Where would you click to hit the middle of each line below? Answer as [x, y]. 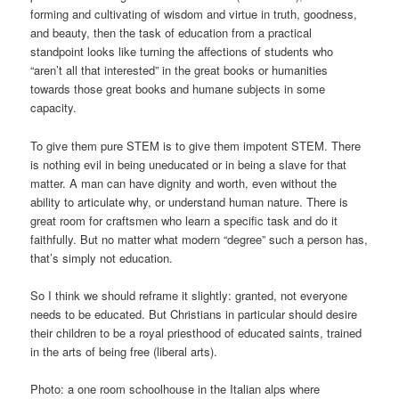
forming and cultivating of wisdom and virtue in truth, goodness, [194, 14]
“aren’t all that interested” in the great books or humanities [179, 70]
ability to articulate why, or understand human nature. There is [190, 201]
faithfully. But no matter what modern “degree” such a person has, [199, 239]
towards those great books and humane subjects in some [178, 89]
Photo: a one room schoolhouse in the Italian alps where [175, 388]
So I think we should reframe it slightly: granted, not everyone [189, 295]
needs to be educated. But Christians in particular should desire [194, 313]
